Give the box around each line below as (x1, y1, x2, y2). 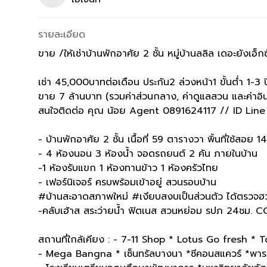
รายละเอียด (38, 27, 85, 42)
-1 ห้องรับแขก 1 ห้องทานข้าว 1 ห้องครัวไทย (38, 160, 218, 175)
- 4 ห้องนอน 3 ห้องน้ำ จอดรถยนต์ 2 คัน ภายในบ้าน (38, 146, 257, 161)
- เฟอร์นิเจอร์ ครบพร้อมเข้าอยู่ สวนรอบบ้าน (38, 175, 216, 190)
